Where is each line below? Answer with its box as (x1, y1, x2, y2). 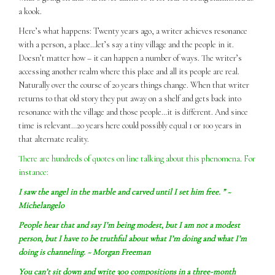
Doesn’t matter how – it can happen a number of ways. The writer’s (18, 52, 242, 63)
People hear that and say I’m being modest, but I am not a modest (18, 219, 240, 230)
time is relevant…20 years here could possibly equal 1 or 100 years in (18, 120, 241, 131)
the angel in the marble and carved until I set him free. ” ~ (36, 186, 231, 197)
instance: (18, 166, 48, 177)
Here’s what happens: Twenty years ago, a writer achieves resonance (18, 25, 247, 36)
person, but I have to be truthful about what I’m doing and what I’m (18, 233, 247, 244)
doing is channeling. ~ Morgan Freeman (18, 246, 150, 257)
